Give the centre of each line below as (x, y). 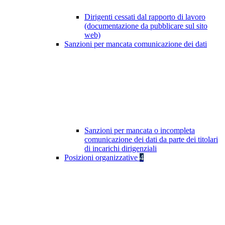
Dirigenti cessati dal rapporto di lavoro (145, 17)
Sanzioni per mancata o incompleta (140, 131)
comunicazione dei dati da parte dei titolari (151, 140)
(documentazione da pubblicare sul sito (146, 26)
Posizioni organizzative (102, 158)
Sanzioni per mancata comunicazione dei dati (136, 44)
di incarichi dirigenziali (121, 149)
